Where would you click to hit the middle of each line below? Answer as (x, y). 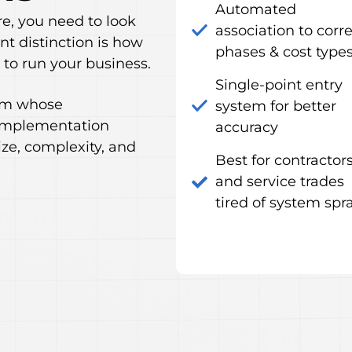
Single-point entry (279, 85)
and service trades (280, 181)
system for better (276, 106)
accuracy (247, 127)
